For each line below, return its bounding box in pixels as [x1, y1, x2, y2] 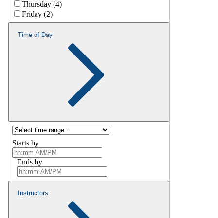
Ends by [17, 157, 42, 166]
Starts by [12, 138, 39, 147]
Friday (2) [22, 9, 53, 18]
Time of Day [18, 31, 53, 38]
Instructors [18, 189, 48, 197]
